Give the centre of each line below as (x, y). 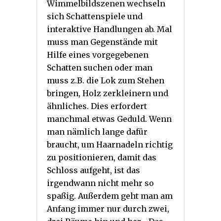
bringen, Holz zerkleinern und (108, 93)
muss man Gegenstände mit (102, 42)
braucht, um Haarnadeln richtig (110, 145)
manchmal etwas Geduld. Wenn (109, 119)
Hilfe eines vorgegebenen (98, 55)
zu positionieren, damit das (102, 158)
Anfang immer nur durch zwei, (108, 209)
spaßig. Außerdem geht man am (110, 196)
